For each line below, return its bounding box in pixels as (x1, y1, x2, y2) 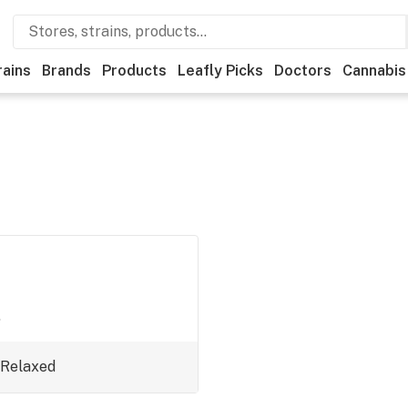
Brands (42, 62, 91, 79)
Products (102, 62, 167, 79)
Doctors (274, 62, 331, 79)
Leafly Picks (178, 62, 263, 79)
